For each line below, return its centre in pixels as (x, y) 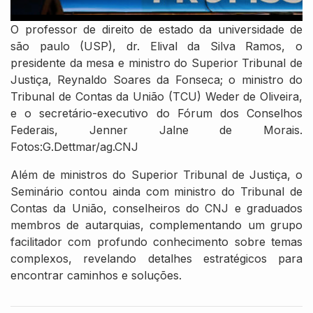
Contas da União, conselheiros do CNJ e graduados (156, 208)
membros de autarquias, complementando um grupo (156, 225)
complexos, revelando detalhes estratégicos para (156, 259)
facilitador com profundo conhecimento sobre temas (156, 242)
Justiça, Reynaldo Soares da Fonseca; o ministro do (156, 80)
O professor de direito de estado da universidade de (156, 29)
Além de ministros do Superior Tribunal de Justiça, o (156, 175)
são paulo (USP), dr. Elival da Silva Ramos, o (156, 46)
